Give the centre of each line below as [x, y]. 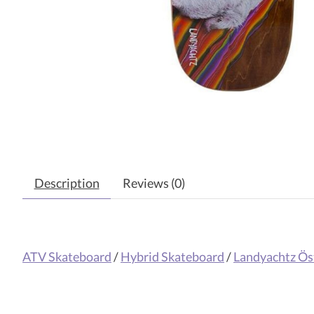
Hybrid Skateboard [172, 257]
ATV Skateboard [67, 257]
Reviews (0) [153, 184]
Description [67, 184]
